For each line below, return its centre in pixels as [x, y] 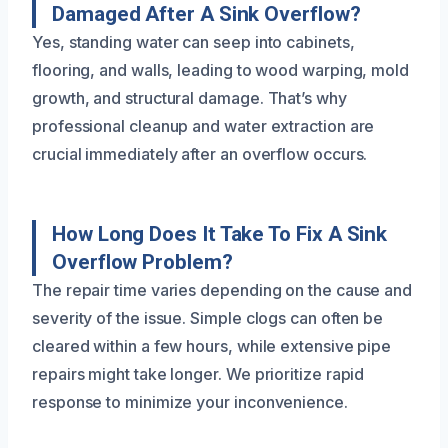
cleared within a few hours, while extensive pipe [212, 345]
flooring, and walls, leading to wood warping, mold [221, 69]
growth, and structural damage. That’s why [189, 97]
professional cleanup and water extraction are [203, 125]
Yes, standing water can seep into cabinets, [193, 41]
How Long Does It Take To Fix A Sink [220, 233]
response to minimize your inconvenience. [190, 401]
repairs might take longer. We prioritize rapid [198, 373]
